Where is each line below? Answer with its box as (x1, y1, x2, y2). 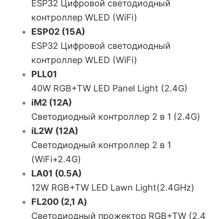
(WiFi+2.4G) (31, 154, 81, 164)
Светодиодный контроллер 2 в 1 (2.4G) (31, 111, 200, 122)
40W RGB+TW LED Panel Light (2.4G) (31, 83, 188, 93)
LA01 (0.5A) (31, 168, 82, 178)
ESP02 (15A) (31, 26, 85, 37)
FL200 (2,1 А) (31, 197, 87, 207)
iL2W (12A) (31, 126, 78, 136)
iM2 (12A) (31, 97, 72, 108)
